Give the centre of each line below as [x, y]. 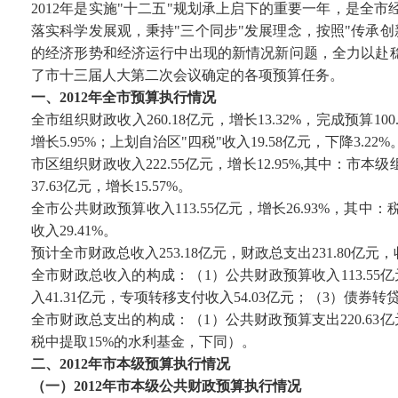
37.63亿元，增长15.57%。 [111, 186]
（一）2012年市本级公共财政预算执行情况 [166, 386]
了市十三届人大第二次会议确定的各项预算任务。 [187, 75]
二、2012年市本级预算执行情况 [131, 364]
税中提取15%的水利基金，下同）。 [143, 342]
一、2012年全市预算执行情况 [123, 97]
